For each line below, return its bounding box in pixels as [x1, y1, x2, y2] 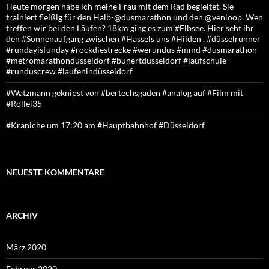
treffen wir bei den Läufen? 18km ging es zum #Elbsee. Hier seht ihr [6, 23, 254, 33]
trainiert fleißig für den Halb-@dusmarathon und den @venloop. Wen [6, 12, 263, 22]
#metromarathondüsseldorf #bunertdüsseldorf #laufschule [6, 55, 226, 65]
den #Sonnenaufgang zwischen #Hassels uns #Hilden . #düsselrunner [6, 34, 261, 44]
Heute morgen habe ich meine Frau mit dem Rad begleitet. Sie [6, 1, 234, 11]
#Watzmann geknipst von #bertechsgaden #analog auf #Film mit [6, 88, 243, 98]
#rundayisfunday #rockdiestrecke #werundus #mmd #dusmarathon [6, 44, 257, 55]
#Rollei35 [6, 98, 42, 109]
